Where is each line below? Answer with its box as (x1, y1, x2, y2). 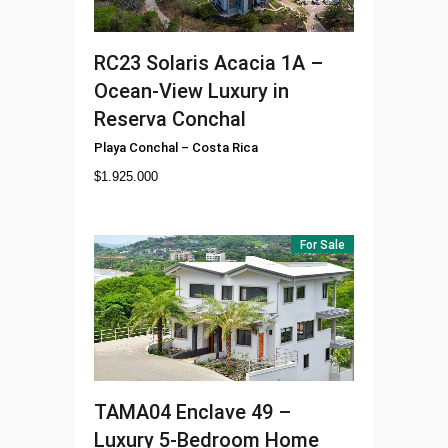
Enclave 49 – (176, 400, 291, 425)
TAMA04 (94, 400, 171, 425)
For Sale (300, 237, 345, 252)
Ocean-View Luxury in (94, 78, 289, 103)
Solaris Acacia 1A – (146, 50, 323, 75)
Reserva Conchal (94, 106, 246, 131)
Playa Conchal (94, 139, 178, 155)
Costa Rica (192, 139, 258, 155)
